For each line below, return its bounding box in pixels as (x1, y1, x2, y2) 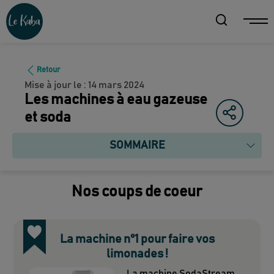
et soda (24, 109, 72, 125)
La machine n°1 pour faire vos (59, 232, 215, 245)
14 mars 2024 (88, 80, 145, 90)
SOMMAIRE (109, 139, 165, 151)
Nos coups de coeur (72, 183, 202, 199)
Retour (36, 65, 61, 74)
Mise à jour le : (24, 80, 87, 90)
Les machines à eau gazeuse (24, 92, 208, 107)
